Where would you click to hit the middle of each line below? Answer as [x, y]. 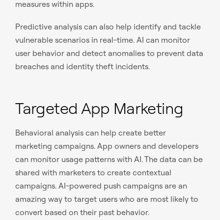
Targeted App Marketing [99, 108]
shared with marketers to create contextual [94, 173]
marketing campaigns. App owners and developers [107, 146]
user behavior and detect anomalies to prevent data [110, 53]
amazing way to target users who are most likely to [107, 199]
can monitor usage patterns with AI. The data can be [109, 159]
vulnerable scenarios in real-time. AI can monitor [103, 40]
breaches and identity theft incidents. [83, 67]
